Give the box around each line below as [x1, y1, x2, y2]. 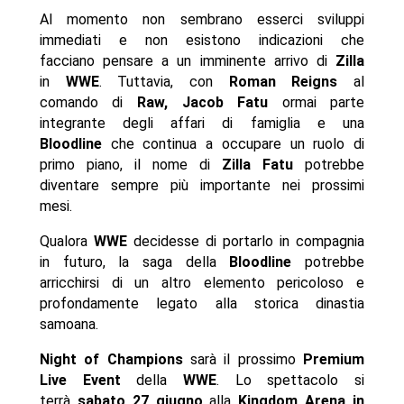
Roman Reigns [228, 72, 338, 90]
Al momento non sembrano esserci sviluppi [39, 10, 365, 28]
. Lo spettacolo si [216, 371, 365, 389]
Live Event [39, 371, 121, 389]
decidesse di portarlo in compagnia [126, 232, 365, 250]
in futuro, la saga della [39, 252, 230, 271]
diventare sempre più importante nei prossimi [39, 176, 365, 194]
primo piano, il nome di [39, 155, 223, 173]
